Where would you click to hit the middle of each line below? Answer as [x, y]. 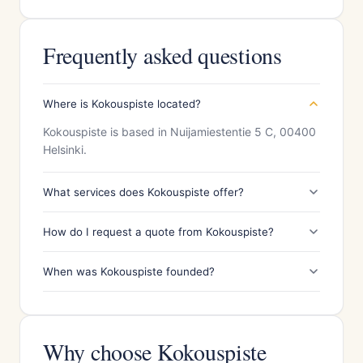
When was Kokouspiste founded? [129, 271]
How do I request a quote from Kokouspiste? [158, 232]
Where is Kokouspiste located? [122, 104]
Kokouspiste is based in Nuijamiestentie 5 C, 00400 [179, 132]
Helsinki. [65, 149]
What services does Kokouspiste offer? [143, 192]
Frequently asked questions [162, 55]
